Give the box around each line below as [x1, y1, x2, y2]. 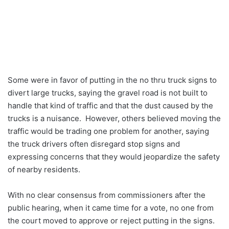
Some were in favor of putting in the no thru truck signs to [8, 75, 217, 85]
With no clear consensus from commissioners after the [8, 190, 205, 200]
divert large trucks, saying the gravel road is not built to [8, 88, 208, 98]
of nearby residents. [8, 165, 80, 175]
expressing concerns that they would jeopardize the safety [8, 152, 220, 162]
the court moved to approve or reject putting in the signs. [8, 216, 217, 226]
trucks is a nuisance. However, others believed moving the [8, 113, 221, 124]
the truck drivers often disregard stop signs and [8, 139, 180, 149]
